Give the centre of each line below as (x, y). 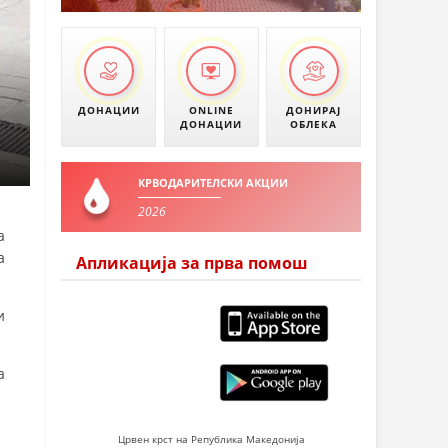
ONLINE (211, 110)
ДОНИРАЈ (313, 110)
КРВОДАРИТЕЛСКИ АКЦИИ (213, 182)
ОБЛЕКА (313, 124)
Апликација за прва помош (192, 263)
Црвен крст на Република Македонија (211, 438)
